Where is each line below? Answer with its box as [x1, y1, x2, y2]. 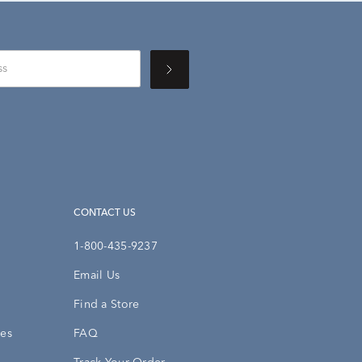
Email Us [74, 270, 120, 282]
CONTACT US [80, 208, 136, 219]
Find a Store [74, 299, 140, 311]
